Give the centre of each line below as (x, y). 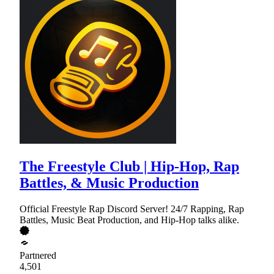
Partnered (38, 256)
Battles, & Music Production (109, 183)
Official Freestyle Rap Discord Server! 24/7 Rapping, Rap (132, 209)
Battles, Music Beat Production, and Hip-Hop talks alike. (129, 220)
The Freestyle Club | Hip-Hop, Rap (129, 167)
